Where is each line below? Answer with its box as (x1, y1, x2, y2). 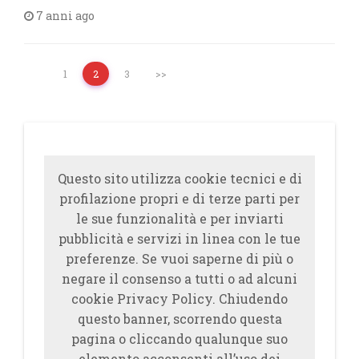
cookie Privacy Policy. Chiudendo (71, 290, 288, 307)
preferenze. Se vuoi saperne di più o (66, 250, 293, 267)
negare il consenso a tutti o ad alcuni (62, 270, 297, 287)
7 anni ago (34, 8, 95, 23)
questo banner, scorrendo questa (77, 310, 282, 327)
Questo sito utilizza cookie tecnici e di (57, 170, 302, 187)
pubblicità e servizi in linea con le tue (58, 230, 301, 247)
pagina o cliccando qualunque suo (71, 330, 288, 347)
